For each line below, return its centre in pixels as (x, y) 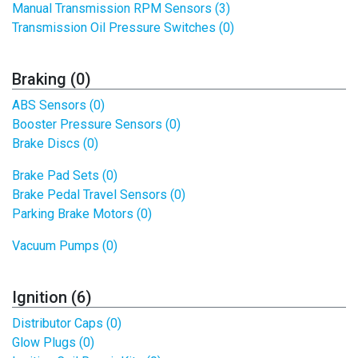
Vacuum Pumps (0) (65, 246)
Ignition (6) (52, 297)
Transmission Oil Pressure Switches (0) (123, 28)
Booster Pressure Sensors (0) (96, 124)
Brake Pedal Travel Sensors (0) (99, 195)
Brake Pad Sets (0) (65, 175)
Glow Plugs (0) (53, 342)
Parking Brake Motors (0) (82, 214)
